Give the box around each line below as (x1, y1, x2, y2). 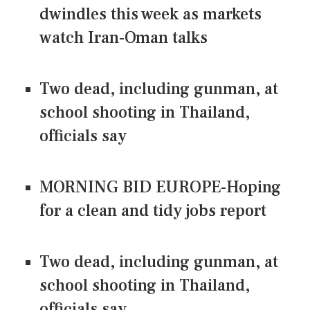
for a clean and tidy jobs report (39, 200, 266, 222)
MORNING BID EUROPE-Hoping (39, 176, 281, 199)
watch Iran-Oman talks (39, 27, 208, 49)
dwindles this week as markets (39, 3, 262, 26)
